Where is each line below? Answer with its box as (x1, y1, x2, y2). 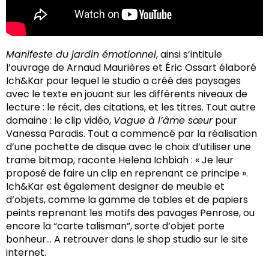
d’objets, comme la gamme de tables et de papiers (6, 192, 248, 207)
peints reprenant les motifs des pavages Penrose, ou (6, 205, 255, 220)
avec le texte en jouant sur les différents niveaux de (6, 86, 247, 101)
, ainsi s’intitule (156, 47, 222, 61)
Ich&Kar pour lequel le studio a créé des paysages (6, 73, 241, 88)
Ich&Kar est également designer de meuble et (6, 179, 225, 193)
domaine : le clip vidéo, (6, 113, 113, 127)
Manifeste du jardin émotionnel (6, 47, 156, 61)
